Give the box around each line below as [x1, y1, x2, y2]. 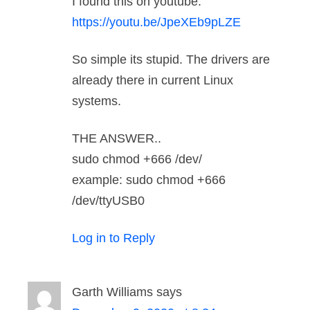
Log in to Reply [72, 231, 155, 246]
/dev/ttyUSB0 [72, 194, 145, 208]
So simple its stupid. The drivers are [72, 53, 270, 67]
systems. [72, 94, 121, 109]
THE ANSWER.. [72, 131, 161, 146]
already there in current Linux [72, 73, 233, 88]
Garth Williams [72, 285, 153, 300]
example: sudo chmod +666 [72, 173, 226, 188]
